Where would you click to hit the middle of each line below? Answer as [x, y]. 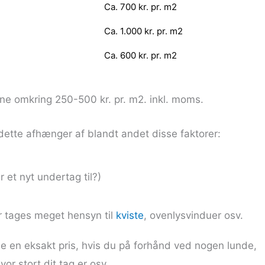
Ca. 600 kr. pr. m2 [140, 56]
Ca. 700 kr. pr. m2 [140, 7]
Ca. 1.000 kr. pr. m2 [143, 31]
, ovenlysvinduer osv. [193, 216]
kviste [130, 216]
